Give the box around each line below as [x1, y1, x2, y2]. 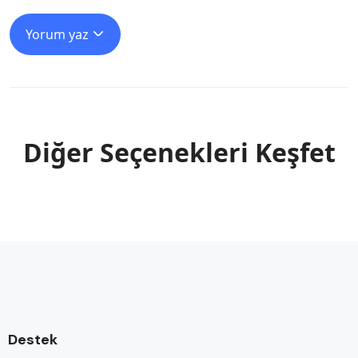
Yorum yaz [26, 25, 92, 43]
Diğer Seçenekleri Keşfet [22, 134, 336, 169]
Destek [8, 329, 58, 349]
